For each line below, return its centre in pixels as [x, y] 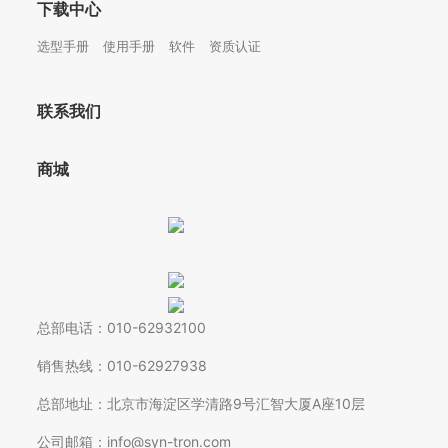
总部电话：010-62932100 [122, 328]
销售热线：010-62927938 [122, 366]
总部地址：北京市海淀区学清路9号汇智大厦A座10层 [201, 404]
